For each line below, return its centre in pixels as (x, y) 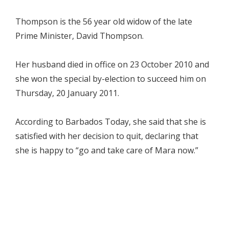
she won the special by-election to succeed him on (111, 79)
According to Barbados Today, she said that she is (111, 122)
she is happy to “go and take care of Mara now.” (107, 150)
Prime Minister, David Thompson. (79, 36)
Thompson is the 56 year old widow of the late (104, 21)
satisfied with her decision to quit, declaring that (107, 136)
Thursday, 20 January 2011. (67, 93)
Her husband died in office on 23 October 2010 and (112, 64)
